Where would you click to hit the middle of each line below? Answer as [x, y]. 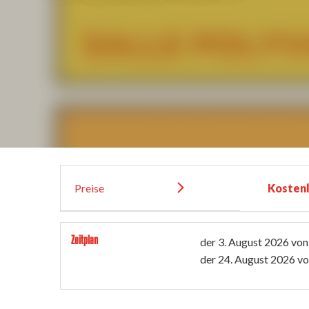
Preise [89, 188]
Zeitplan [84, 240]
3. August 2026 [253, 242]
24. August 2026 [257, 259]
